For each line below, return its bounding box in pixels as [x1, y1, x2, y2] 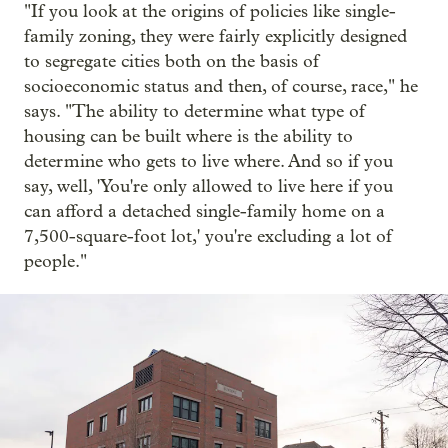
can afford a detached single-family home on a [24, 200, 385, 222]
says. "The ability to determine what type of [24, 100, 365, 122]
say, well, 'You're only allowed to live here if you [24, 175, 393, 197]
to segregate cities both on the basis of [24, 50, 319, 72]
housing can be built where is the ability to [24, 125, 353, 147]
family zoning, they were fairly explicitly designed [24, 25, 407, 47]
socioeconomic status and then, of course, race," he [24, 75, 418, 97]
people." [24, 250, 87, 272]
